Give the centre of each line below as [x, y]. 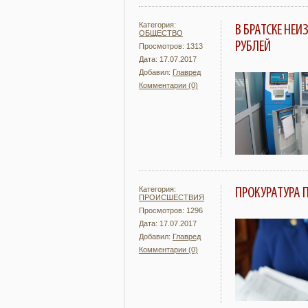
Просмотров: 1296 [171, 210]
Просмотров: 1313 [171, 46]
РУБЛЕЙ [253, 47]
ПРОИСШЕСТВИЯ [172, 197]
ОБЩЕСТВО [161, 33]
